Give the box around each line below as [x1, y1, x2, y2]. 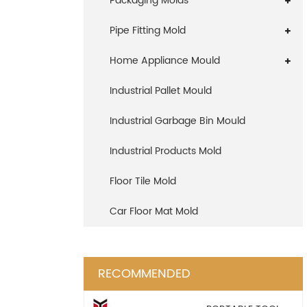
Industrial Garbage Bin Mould [110, 113, 245, 129]
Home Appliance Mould [110, 53, 220, 69]
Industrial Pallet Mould [110, 83, 212, 99]
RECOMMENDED [98, 264, 191, 284]
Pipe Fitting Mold [110, 23, 186, 38]
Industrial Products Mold [110, 143, 221, 159]
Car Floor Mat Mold [110, 204, 198, 219]
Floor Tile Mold [110, 173, 176, 189]
